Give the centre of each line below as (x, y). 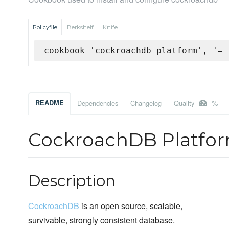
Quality (185, 103)
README (50, 103)
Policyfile (45, 27)
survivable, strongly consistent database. (101, 220)
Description (72, 181)
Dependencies (98, 103)
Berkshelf (80, 27)
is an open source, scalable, (131, 206)
